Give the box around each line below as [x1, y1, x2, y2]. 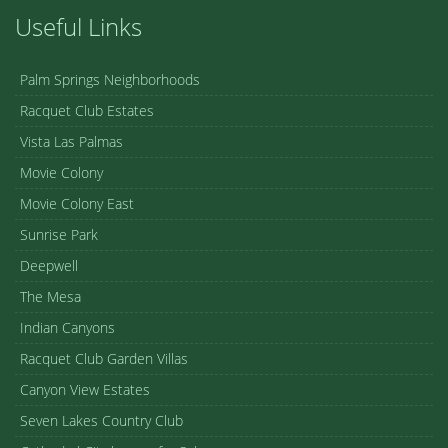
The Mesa [20, 286, 81, 306]
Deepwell [20, 255, 78, 275]
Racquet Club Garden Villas [20, 348, 188, 368]
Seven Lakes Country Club [20, 410, 183, 430]
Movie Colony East [20, 193, 134, 213]
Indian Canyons [20, 317, 115, 337]
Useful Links [15, 9, 142, 43]
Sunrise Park [20, 224, 98, 244]
